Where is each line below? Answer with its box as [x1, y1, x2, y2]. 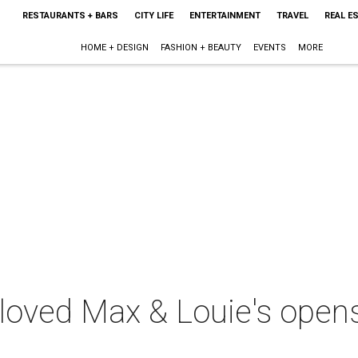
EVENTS [253, 42, 287, 53]
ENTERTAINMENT [189, 10, 261, 21]
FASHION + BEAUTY [161, 42, 242, 53]
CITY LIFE [133, 10, 173, 21]
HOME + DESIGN [81, 42, 149, 53]
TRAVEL [276, 10, 308, 21]
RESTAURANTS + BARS [22, 10, 118, 21]
